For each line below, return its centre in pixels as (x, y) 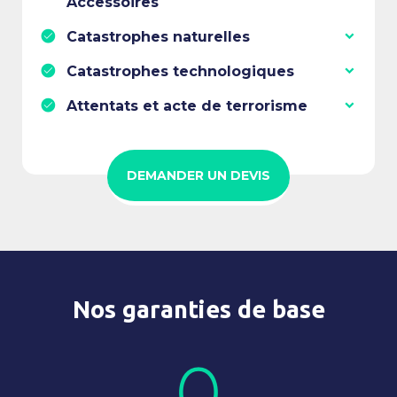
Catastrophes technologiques (180, 71)
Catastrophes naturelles (158, 36)
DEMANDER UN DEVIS (198, 175)
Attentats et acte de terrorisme (187, 105)
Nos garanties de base (198, 309)
